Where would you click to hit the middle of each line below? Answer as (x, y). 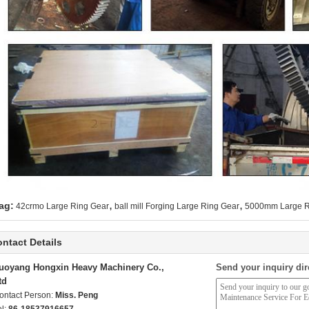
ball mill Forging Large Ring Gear (177, 207)
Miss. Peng (77, 296)
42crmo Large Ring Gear (62, 207)
